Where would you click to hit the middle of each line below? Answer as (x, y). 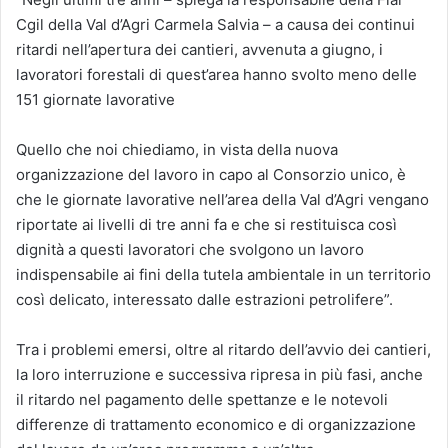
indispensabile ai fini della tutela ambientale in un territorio (223, 274)
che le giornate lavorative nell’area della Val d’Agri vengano (222, 199)
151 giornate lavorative (95, 99)
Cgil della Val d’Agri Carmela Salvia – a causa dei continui (215, 24)
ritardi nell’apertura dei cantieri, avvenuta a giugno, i (199, 49)
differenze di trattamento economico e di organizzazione (216, 424)
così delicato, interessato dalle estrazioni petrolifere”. (204, 299)
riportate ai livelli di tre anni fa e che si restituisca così (206, 224)
